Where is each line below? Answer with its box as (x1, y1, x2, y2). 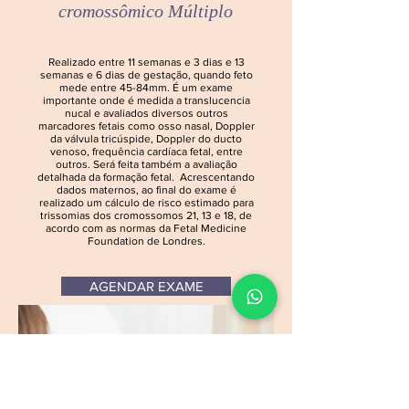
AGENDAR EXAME (89, 278, 204, 294)
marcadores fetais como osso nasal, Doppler (37, 120, 255, 132)
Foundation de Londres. (87, 235, 205, 247)
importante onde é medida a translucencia (42, 94, 250, 107)
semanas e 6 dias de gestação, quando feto (39, 68, 253, 81)
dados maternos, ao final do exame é (56, 184, 236, 196)
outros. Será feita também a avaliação (55, 158, 237, 171)
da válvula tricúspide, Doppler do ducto (50, 132, 242, 145)
